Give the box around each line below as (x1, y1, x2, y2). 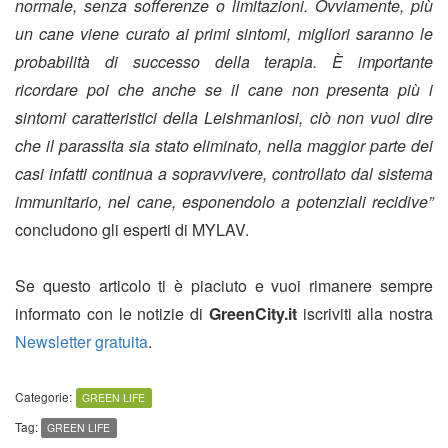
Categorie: (15, 388, 72, 406)
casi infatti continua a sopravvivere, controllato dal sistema (15, 162, 433, 186)
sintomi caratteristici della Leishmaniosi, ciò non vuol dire (15, 106, 433, 130)
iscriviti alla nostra (296, 302, 433, 326)
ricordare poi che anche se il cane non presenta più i (15, 78, 433, 102)
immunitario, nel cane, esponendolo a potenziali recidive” (15, 190, 433, 214)
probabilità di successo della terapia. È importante (15, 50, 433, 74)
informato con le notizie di (15, 302, 209, 326)
